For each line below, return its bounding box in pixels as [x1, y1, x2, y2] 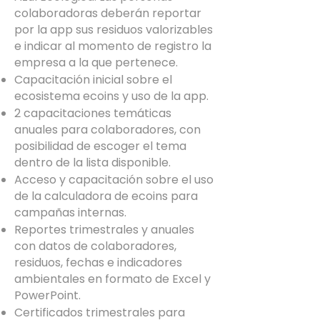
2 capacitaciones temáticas [14, 105, 171, 121]
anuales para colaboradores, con [14, 121, 201, 138]
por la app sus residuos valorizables [14, 21, 213, 38]
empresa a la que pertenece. [14, 54, 178, 71]
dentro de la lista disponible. [14, 154, 171, 171]
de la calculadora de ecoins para [14, 188, 198, 204]
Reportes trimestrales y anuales [14, 221, 194, 238]
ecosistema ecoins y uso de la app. [14, 88, 209, 104]
